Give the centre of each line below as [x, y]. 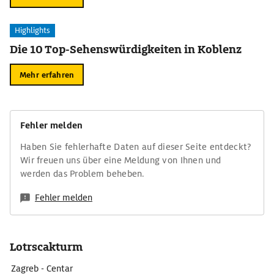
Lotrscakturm [46, 247]
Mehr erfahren [47, 75]
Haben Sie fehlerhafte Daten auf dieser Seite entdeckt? [136, 147]
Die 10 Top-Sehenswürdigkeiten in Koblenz [126, 49]
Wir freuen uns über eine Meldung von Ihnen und [121, 160]
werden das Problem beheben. [83, 174]
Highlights [32, 30]
